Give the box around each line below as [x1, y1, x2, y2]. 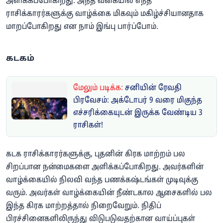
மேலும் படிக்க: [73, 83, 125, 94]
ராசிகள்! [73, 120, 103, 131]
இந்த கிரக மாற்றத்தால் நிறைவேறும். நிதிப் [6, 201, 161, 212]
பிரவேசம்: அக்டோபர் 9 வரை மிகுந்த [73, 96, 202, 106]
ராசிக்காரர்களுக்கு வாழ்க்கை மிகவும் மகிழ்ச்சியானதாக [6, 9, 204, 19]
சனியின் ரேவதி [125, 83, 182, 94]
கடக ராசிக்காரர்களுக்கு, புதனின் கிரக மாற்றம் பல [6, 149, 185, 160]
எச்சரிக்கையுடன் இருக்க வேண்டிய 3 [73, 108, 203, 118]
